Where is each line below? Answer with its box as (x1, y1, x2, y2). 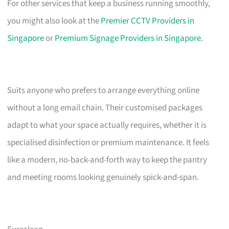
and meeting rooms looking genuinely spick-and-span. (7, 171, 199, 184)
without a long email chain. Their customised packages (7, 101, 203, 114)
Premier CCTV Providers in (101, 14, 195, 27)
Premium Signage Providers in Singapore (55, 32, 201, 44)
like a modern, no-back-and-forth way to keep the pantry (7, 153, 208, 166)
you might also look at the (7, 14, 101, 27)
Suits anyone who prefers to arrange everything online (7, 84, 200, 97)
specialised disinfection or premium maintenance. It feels (7, 136, 210, 149)
